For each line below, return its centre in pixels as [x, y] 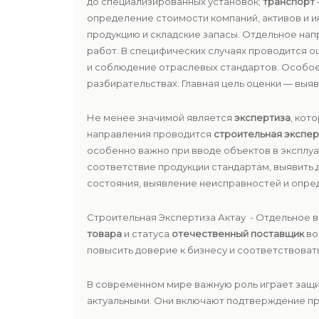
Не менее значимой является [161, 117]
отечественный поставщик [238, 234]
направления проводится [150, 134]
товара [104, 234]
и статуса [147, 234]
